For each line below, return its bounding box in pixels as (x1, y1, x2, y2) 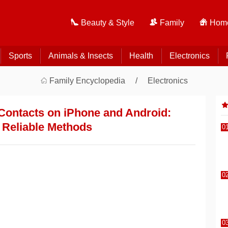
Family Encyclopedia (49, 76, 125, 85)
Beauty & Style (81, 18, 134, 27)
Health (129, 51, 153, 60)
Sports (8, 51, 32, 60)
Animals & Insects (48, 51, 113, 60)
